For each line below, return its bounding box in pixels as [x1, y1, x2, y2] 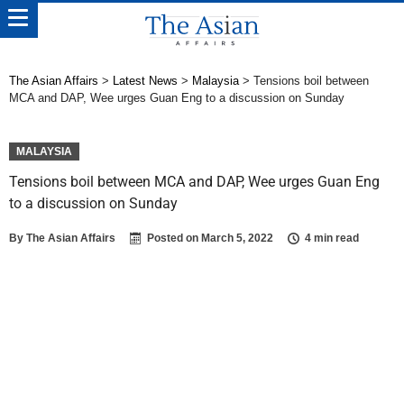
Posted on [147, 232, 201, 244]
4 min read [305, 232, 359, 244]
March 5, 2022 [201, 232, 273, 244]
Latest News [113, 74, 178, 87]
